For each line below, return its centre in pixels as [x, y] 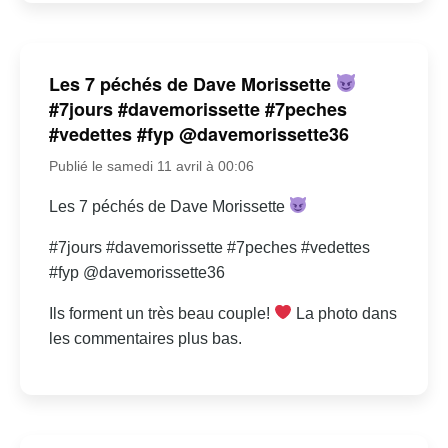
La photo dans [345, 313]
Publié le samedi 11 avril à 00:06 [151, 165]
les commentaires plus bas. [145, 338]
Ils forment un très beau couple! [161, 313]
